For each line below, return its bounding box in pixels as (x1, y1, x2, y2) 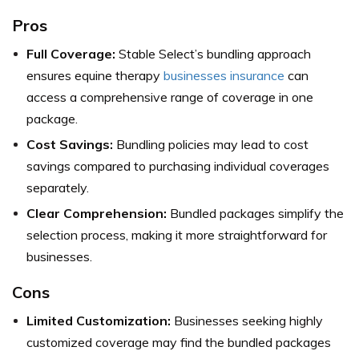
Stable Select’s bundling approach (115, 46, 311, 63)
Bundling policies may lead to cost (113, 136, 309, 153)
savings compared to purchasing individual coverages (26, 158, 329, 175)
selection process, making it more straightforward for (26, 227, 327, 244)
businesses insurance (163, 67, 284, 84)
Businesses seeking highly (171, 313, 323, 329)
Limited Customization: (26, 313, 171, 329)
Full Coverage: (26, 46, 115, 63)
